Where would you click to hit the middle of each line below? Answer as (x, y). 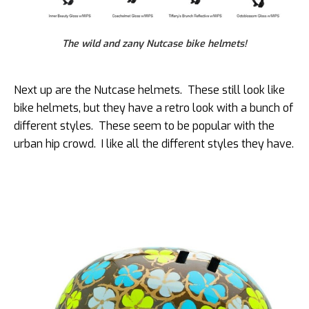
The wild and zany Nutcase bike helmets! (154, 44)
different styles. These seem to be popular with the (144, 126)
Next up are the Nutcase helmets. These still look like (149, 90)
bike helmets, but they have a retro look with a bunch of (153, 108)
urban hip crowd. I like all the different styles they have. (154, 144)
